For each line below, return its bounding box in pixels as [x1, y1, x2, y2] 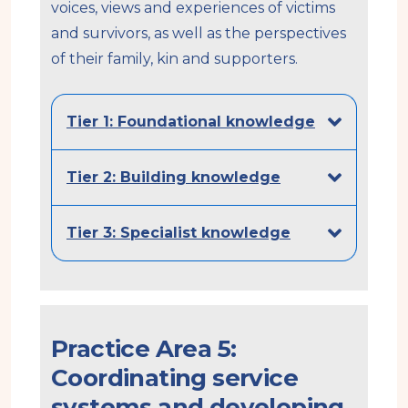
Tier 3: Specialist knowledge [66, 223, 291, 241]
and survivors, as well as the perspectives [51, 24, 346, 42]
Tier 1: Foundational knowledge [66, 112, 315, 130]
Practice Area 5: [51, 333, 237, 363]
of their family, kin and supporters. [51, 49, 298, 67]
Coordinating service [51, 362, 298, 393]
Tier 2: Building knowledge [66, 168, 280, 186]
